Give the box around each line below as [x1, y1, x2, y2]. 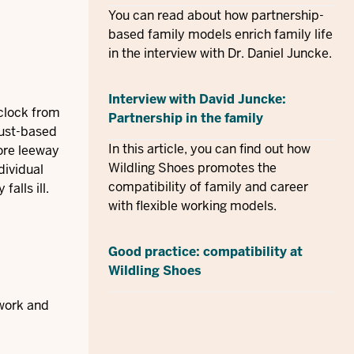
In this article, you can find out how [108, 141, 311, 157]
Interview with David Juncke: [108, 91, 286, 107]
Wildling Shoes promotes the [108, 160, 277, 176]
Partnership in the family [108, 110, 263, 126]
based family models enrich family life [108, 26, 333, 43]
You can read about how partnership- [108, 7, 324, 24]
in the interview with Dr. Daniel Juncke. [108, 45, 332, 62]
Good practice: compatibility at [108, 243, 303, 260]
